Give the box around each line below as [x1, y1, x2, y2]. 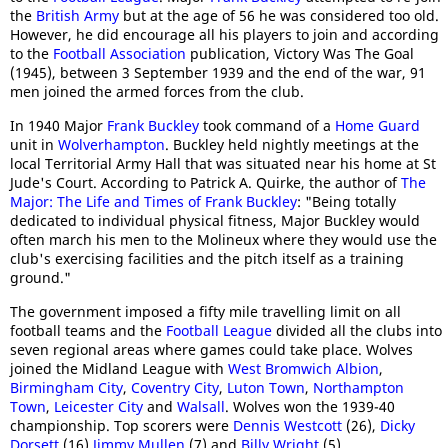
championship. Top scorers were [10, 416, 233, 436]
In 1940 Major [10, 116, 107, 136]
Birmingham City [10, 378, 123, 398]
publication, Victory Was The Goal [186, 44, 414, 64]
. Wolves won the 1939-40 [225, 397, 395, 417]
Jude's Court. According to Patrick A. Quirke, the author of [10, 173, 401, 193]
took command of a [199, 116, 335, 136]
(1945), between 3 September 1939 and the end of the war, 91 [10, 63, 426, 83]
